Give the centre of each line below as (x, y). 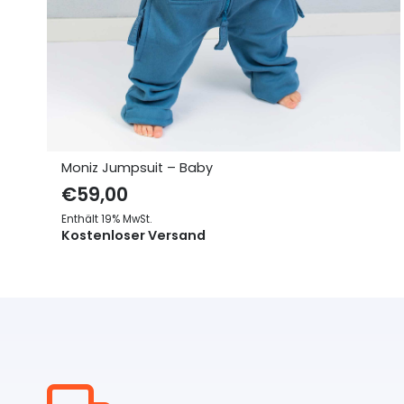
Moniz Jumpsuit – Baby (137, 167)
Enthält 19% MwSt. (106, 219)
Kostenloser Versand (133, 235)
